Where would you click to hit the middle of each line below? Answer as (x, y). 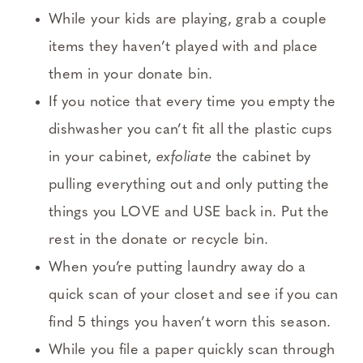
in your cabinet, (103, 158)
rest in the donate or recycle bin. (159, 241)
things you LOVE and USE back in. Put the (189, 213)
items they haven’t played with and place (184, 48)
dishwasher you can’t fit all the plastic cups (191, 130)
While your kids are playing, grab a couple (188, 20)
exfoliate (184, 158)
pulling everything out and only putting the (189, 186)
